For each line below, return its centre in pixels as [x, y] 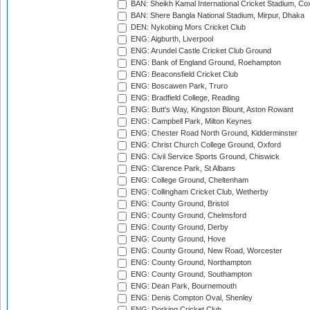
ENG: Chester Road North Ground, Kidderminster [213, 133]
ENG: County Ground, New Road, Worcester [206, 251]
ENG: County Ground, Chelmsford [188, 216]
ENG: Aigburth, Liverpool [171, 39]
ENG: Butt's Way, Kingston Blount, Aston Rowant [211, 110]
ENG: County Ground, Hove [177, 239]
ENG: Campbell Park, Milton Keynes [190, 121]
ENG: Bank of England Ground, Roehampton [205, 63]
